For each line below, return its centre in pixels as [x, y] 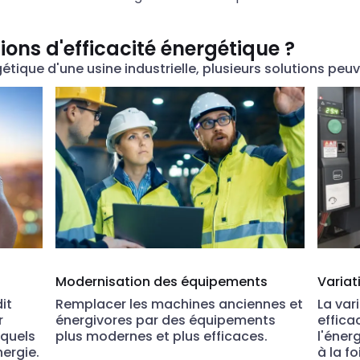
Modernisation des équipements [162, 282]
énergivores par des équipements [166, 321]
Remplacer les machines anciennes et [180, 305]
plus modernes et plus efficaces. [162, 337]
